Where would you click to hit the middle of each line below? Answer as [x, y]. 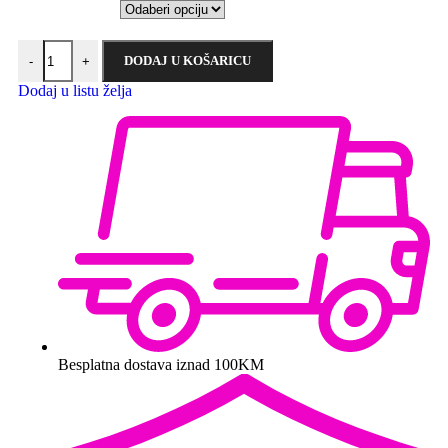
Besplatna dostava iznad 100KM [161, 364]
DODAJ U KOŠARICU [187, 61]
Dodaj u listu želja [75, 91]
